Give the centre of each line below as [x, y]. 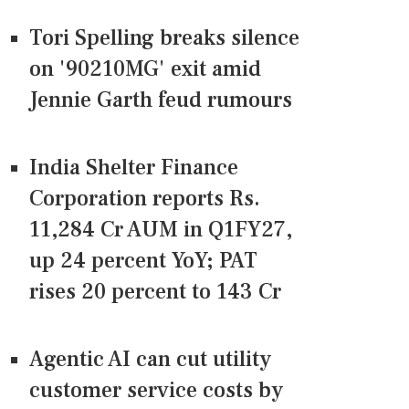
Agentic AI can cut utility [150, 360]
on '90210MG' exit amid [145, 69]
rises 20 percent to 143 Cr [155, 292]
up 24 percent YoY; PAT [143, 261]
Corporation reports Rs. [145, 199]
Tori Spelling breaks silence [164, 38]
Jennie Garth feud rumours [161, 100]
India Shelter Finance [134, 168]
